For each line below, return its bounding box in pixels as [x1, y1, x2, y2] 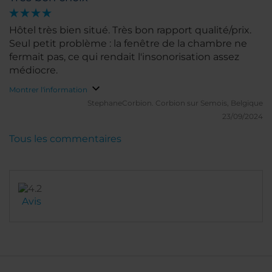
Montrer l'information [9, 85, 87, 95]
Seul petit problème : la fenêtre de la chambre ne [9, 38, 247, 50]
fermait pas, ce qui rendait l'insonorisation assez [9, 51, 239, 63]
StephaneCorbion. [87, 98, 155, 108]
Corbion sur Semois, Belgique [155, 98, 263, 108]
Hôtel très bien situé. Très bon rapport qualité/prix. [9, 24, 251, 36]
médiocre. [9, 64, 58, 76]
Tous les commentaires [9, 133, 121, 145]
